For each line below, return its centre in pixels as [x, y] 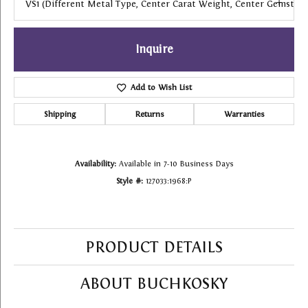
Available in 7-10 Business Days [176, 164]
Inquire [154, 49]
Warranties [244, 114]
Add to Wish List [161, 88]
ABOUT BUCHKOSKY [154, 284]
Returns [150, 114]
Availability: [95, 164]
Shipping [59, 114]
